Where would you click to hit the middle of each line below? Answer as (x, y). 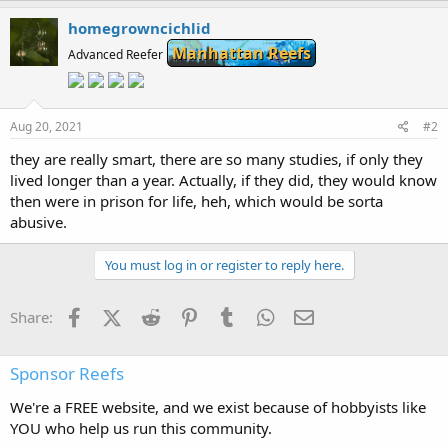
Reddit (185, 315)
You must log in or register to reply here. (224, 265)
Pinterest (232, 315)
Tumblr (264, 315)
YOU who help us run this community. (141, 428)
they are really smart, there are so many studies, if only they (216, 159)
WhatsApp (313, 315)
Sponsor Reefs (67, 374)
